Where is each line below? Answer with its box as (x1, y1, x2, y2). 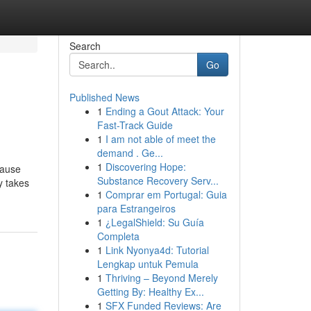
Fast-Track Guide (96, 118, 173, 132)
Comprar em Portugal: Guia (105, 187, 227, 201)
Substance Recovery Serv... (96, 174, 219, 187)
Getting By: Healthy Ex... (96, 285, 204, 299)
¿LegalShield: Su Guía (105, 215, 204, 229)
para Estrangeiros (96, 201, 176, 215)
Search (69, 39, 101, 53)
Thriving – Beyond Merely (105, 271, 218, 285)
